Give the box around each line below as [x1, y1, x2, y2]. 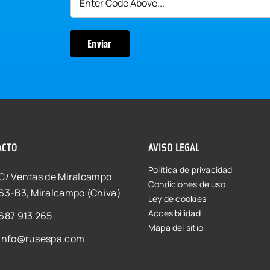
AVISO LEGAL [148, 140, 200, 155]
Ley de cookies [148, 193, 206, 204]
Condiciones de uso [148, 178, 225, 190]
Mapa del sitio [148, 222, 203, 233]
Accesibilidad [148, 207, 201, 219]
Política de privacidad [148, 164, 233, 175]
